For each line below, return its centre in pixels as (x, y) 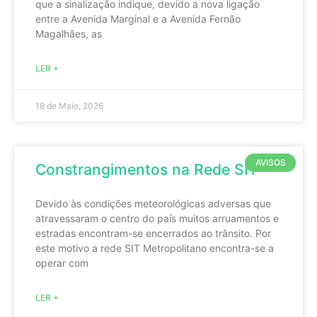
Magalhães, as (69, 34)
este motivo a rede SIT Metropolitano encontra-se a (155, 248)
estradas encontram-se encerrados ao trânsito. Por (153, 233)
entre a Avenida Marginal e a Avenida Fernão (138, 19)
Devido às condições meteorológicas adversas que (153, 203)
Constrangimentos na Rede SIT (147, 169)
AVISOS (270, 163)
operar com (62, 263)
